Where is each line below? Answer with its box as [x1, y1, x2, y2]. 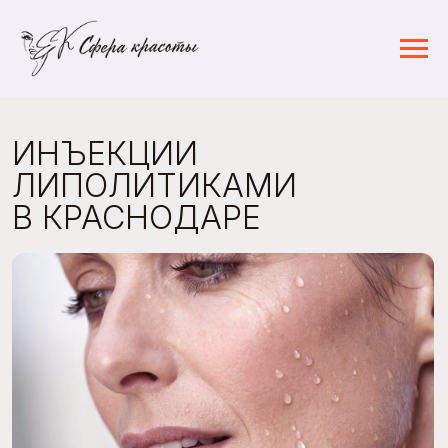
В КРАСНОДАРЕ [9, 159, 211, 191]
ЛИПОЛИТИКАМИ [9, 133, 240, 165]
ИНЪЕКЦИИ [9, 107, 160, 140]
